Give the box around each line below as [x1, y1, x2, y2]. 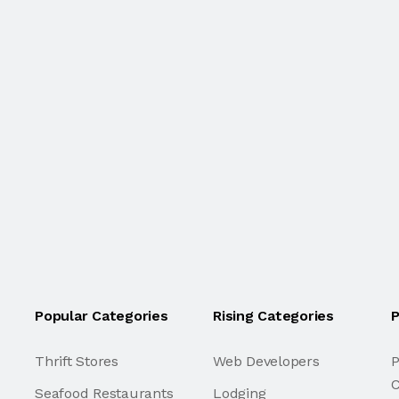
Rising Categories [212, 307, 334, 324]
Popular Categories [34, 307, 168, 324]
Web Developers [212, 353, 320, 370]
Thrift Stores [34, 353, 118, 370]
